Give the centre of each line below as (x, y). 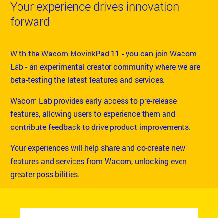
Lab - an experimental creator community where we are (105, 66)
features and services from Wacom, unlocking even (99, 161)
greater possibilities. (45, 174)
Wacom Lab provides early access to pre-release (93, 100)
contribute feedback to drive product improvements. (100, 127)
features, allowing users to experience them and (93, 113)
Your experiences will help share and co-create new (98, 147)
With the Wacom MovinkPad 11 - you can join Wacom (103, 53)
